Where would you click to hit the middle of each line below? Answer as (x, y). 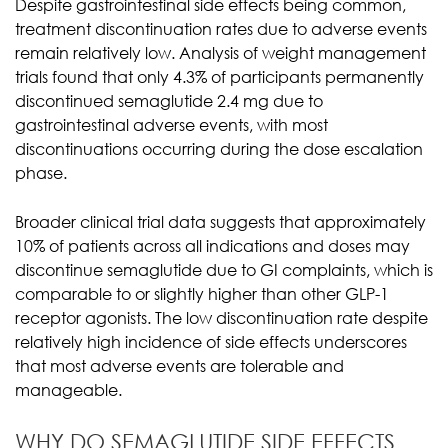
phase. (41, 172)
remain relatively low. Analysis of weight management (220, 52)
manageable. (68, 389)
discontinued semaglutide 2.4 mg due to (169, 100)
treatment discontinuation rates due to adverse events (221, 28)
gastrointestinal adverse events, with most (171, 124)
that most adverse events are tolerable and (179, 365)
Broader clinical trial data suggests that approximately (220, 221)
